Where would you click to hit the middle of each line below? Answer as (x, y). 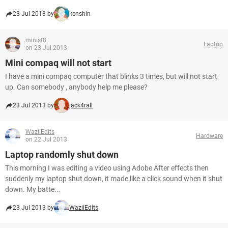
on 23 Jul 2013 (46, 48)
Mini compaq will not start (58, 63)
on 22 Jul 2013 (46, 139)
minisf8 (36, 40)
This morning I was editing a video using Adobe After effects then (107, 168)
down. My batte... (33, 189)
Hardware (209, 136)
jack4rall (81, 105)
